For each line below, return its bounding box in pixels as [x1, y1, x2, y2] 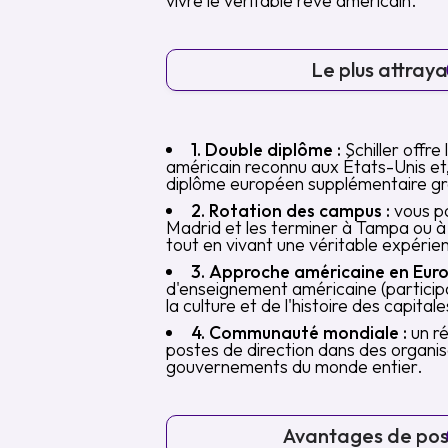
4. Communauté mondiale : [190, 321, 407, 344]
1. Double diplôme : [190, 138, 341, 161]
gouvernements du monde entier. [166, 355, 423, 378]
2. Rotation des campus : [190, 199, 390, 222]
